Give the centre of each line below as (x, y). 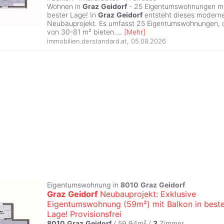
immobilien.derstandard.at (87, 41)
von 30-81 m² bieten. (81, 31)
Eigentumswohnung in (84, 185)
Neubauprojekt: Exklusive (147, 194)
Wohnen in (65, 6)
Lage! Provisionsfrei (84, 214)
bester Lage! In (72, 14)
